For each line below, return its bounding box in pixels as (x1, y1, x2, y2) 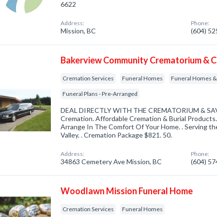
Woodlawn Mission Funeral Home (61, 186, 193, 196)
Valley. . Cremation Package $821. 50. (61, 131, 172, 139)
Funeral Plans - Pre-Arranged (62, 90, 138, 97)
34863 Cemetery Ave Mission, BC (61, 157, 162, 166)
